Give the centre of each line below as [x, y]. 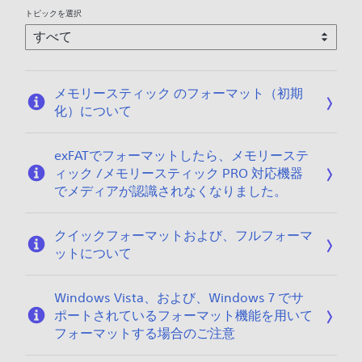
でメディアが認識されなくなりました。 [170, 191]
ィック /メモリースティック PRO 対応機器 [178, 173]
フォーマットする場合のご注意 [144, 333]
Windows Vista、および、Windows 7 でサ [179, 298]
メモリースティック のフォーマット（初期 [178, 93]
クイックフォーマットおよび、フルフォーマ [183, 236]
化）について [93, 111]
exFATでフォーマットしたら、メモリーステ [181, 156]
